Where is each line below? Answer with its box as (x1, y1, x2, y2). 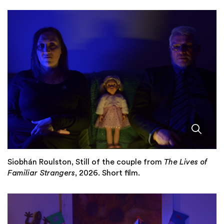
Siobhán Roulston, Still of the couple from (7, 158, 164, 166)
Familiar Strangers (7, 169, 75, 177)
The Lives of (164, 158, 207, 166)
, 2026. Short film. (75, 169, 140, 177)
